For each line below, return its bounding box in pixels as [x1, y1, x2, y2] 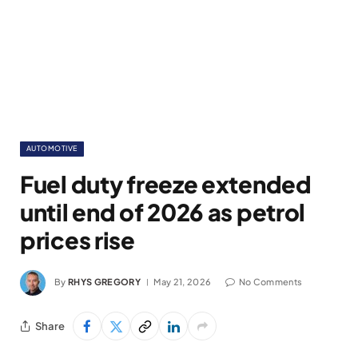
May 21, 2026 [153, 276, 212, 287]
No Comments [238, 276, 303, 287]
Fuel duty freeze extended [20, 169, 312, 198]
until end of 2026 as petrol [20, 197, 306, 226]
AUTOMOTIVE [26, 144, 78, 153]
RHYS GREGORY [68, 276, 141, 287]
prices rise [20, 225, 135, 254]
